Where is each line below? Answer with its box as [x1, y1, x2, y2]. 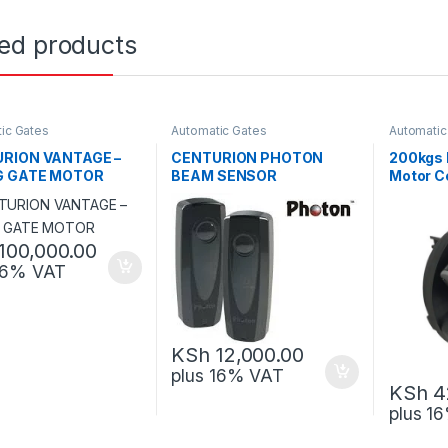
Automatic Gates [171, 122, 267, 138]
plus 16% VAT [171, 365, 284, 387]
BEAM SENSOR [171, 167, 277, 185]
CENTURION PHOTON [171, 149, 324, 167]
